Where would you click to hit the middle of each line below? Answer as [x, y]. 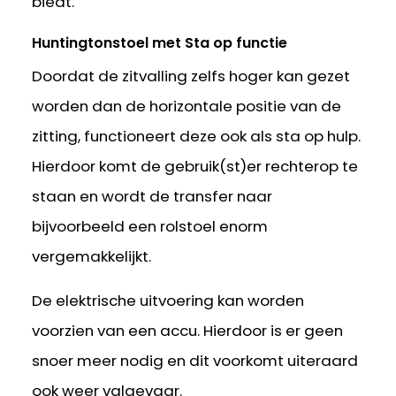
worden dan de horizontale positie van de [187, 106]
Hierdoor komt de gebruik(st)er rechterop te [195, 166]
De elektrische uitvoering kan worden [168, 301]
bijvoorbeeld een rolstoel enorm [150, 226]
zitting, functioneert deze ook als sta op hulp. [197, 136]
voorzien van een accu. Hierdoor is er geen [188, 331]
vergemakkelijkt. [92, 256]
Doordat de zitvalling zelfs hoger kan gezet [191, 76]
